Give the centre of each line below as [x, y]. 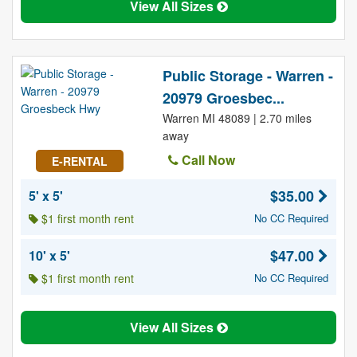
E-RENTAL [79, 161]
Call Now [206, 160]
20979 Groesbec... [223, 98]
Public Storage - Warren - [247, 76]
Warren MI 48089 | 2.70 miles [237, 118]
